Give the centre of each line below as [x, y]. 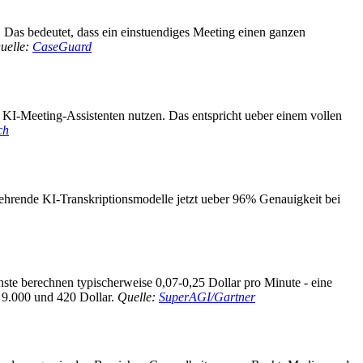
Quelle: [138, 297]
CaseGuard [62, 47]
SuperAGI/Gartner [207, 297]
